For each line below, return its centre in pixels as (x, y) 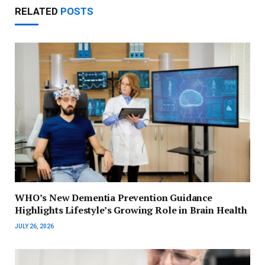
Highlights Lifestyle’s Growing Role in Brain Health (131, 210)
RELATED (38, 11)
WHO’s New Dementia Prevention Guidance (114, 198)
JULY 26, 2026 (34, 227)
